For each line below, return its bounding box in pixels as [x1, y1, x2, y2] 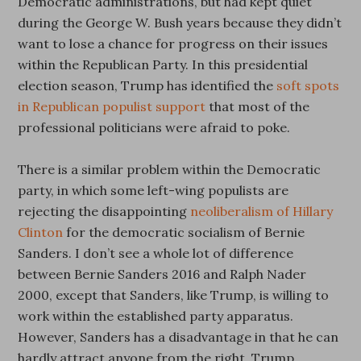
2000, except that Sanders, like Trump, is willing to [18, 287, 330, 303]
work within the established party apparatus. [18, 308, 294, 324]
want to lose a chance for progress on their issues [18, 35, 329, 52]
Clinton [18, 224, 64, 240]
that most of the [205, 98, 310, 114]
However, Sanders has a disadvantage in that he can [18, 329, 339, 345]
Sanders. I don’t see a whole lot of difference [18, 245, 294, 261]
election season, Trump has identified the [18, 77, 277, 93]
